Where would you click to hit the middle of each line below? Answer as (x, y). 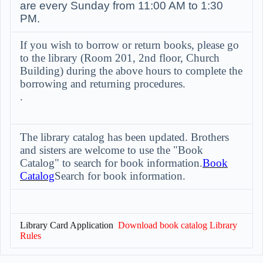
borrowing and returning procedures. (103, 84)
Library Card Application (67, 225)
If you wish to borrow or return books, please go (129, 45)
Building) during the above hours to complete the (131, 71)
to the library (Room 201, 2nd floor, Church (120, 58)
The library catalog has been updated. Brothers (124, 137)
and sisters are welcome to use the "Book (112, 150)
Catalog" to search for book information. (111, 163)
